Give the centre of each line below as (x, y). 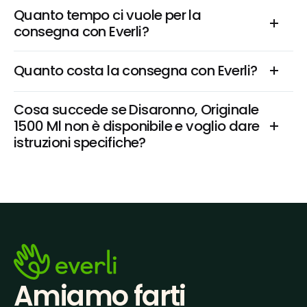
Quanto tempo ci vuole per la (108, 15)
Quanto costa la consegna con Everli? (136, 71)
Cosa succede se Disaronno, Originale (136, 110)
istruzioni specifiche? (80, 143)
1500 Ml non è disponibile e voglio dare (137, 126)
